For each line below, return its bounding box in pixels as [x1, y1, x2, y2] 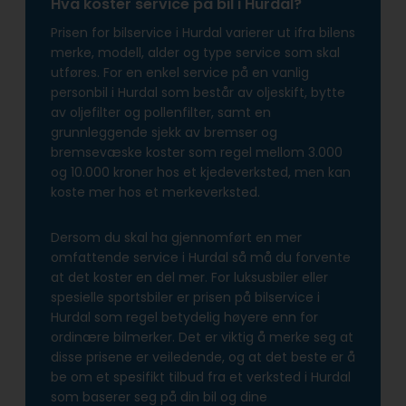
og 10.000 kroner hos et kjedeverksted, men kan [51, 162, 351, 181]
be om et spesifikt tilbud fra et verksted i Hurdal [51, 367, 351, 386]
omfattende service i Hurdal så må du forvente [51, 247, 351, 266]
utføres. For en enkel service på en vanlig [51, 63, 309, 82]
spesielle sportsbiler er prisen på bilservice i [51, 287, 320, 306]
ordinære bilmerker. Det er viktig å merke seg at [51, 327, 353, 346]
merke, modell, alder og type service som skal [51, 43, 340, 62]
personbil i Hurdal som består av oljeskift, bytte [51, 82, 345, 101]
